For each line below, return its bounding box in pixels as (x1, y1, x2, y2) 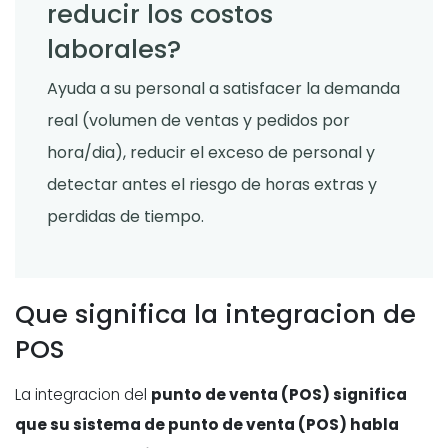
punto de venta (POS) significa (151, 384, 407, 406)
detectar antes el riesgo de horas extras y (47, 173, 377, 197)
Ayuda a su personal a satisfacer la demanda (47, 77, 400, 101)
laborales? (47, 31, 181, 68)
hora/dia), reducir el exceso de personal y (47, 141, 375, 165)
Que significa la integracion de (15, 296, 416, 333)
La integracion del (15, 384, 151, 406)
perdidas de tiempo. (47, 205, 204, 229)
